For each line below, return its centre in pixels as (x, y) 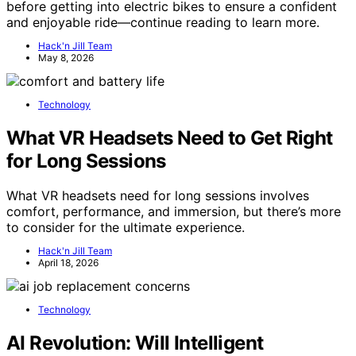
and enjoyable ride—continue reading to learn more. (163, 22)
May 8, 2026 (66, 57)
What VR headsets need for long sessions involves (158, 196)
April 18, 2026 (68, 263)
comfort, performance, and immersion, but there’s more (174, 212)
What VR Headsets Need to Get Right (170, 137)
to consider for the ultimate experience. (126, 228)
